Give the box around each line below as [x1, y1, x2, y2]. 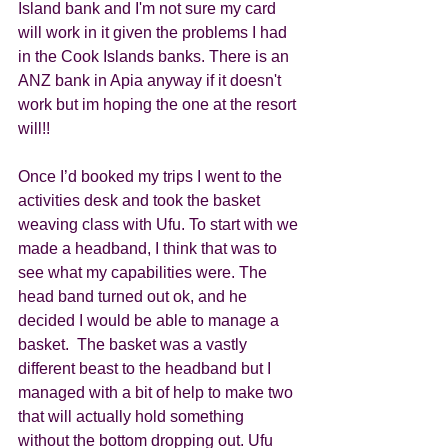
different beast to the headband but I [18, 360, 275, 377]
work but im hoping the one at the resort [18, 96, 300, 113]
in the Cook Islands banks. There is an [18, 48, 293, 65]
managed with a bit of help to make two [18, 384, 297, 401]
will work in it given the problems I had [18, 24, 291, 41]
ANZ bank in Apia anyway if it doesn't [18, 72, 285, 89]
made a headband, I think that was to [18, 240, 281, 257]
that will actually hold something [18, 408, 248, 425]
